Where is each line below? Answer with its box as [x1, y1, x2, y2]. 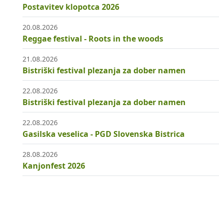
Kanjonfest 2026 [22, 160, 85, 172]
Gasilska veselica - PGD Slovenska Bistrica [22, 129, 185, 140]
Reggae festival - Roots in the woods [22, 33, 163, 44]
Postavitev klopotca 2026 [22, 1, 119, 13]
